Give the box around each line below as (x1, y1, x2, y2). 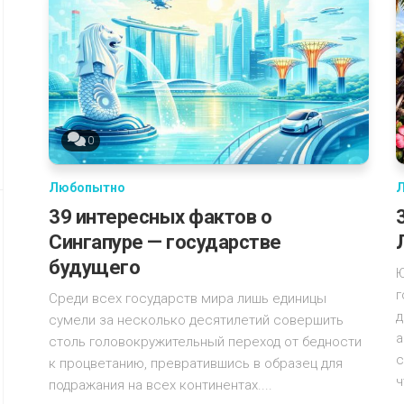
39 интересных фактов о (49, 205, 271, 228)
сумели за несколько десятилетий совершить (49, 311, 344, 328)
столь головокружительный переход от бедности (49, 333, 362, 350)
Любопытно (49, 179, 125, 195)
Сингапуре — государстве (49, 230, 281, 253)
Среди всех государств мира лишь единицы (49, 289, 326, 307)
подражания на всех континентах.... (49, 376, 272, 393)
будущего (49, 255, 140, 279)
